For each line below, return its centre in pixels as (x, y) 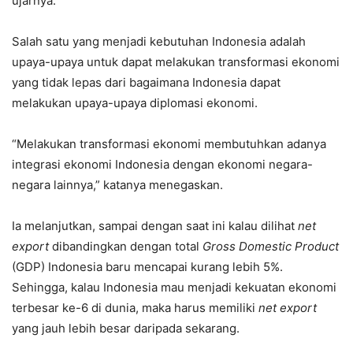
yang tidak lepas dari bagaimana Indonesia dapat (146, 83)
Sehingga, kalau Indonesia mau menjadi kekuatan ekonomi (174, 288)
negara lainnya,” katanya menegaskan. (117, 185)
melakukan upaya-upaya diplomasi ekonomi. (135, 103)
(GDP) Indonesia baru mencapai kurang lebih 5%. (147, 267)
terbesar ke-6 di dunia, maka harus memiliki (135, 308)
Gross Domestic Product (271, 247)
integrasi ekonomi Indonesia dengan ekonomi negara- (162, 165)
